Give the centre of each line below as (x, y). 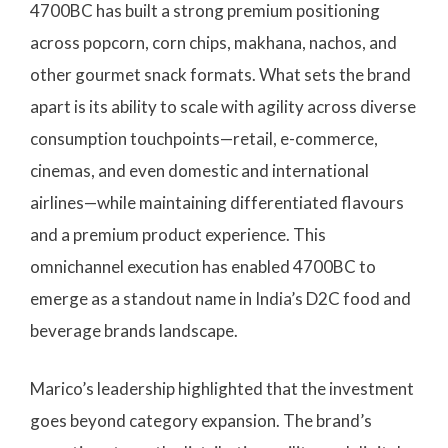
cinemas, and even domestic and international (199, 171)
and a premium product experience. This (178, 235)
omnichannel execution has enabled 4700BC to (203, 267)
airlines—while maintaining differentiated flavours (217, 203)
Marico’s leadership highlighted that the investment (222, 388)
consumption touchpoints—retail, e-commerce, (204, 139)
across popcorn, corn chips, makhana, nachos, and (213, 43)
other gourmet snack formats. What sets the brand (220, 75)
